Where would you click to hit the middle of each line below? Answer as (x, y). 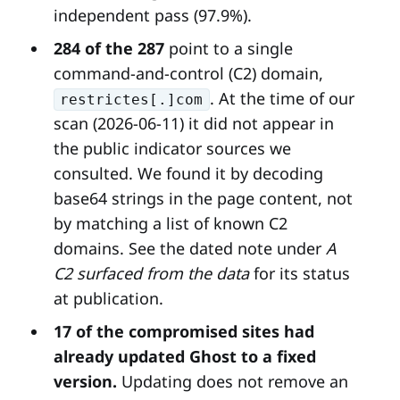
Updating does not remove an (232, 381)
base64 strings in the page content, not (203, 198)
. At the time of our (282, 98)
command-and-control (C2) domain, (188, 73)
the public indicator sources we (172, 148)
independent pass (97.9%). (152, 15)
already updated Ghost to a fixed (184, 356)
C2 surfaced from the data (151, 273)
